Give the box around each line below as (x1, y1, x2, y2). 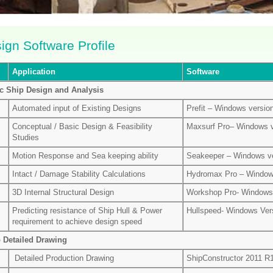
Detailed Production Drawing (12, 253, 114, 263)
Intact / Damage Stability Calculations (12, 169, 146, 179)
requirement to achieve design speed (12, 217, 142, 226)
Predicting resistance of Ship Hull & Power (12, 206, 162, 215)
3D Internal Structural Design (12, 188, 114, 197)
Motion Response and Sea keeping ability (12, 151, 158, 160)
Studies (12, 133, 39, 142)
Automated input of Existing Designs (12, 104, 141, 113)
